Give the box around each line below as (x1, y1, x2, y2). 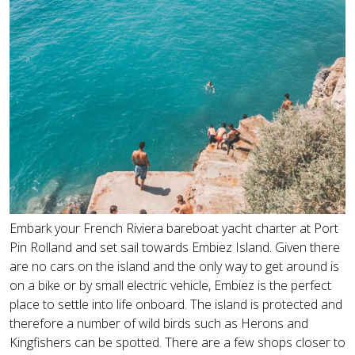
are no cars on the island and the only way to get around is (10, 257, 339, 275)
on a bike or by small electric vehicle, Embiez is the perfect (10, 276, 331, 294)
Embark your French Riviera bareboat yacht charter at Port (10, 219, 338, 237)
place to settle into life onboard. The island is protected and (10, 295, 342, 313)
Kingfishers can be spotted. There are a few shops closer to (10, 333, 345, 351)
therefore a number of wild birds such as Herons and (10, 314, 308, 332)
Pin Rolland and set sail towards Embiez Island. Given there (10, 238, 340, 256)
